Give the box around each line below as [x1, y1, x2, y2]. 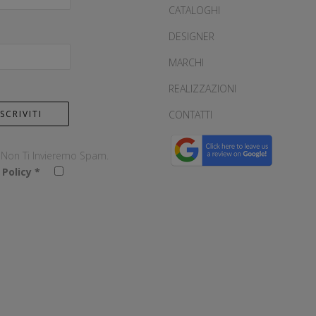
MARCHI [169, 56, 204, 70]
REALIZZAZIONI [169, 82, 236, 96]
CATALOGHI [169, 4, 220, 18]
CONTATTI [169, 108, 212, 122]
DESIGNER [169, 30, 214, 44]
